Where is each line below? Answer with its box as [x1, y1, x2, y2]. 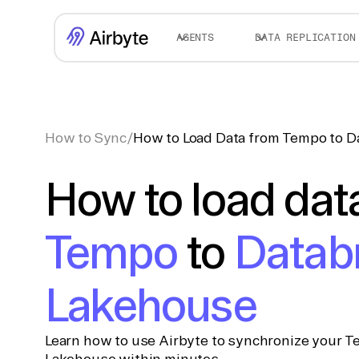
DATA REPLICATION [255, 31, 356, 43]
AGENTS [175, 31, 214, 43]
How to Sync [45, 130, 127, 145]
